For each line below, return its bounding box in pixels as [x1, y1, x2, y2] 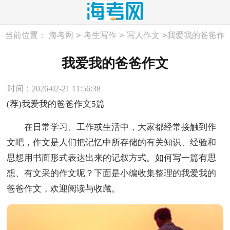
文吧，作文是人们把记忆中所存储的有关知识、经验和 [7, 138, 217, 147]
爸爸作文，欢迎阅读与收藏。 [7, 184, 121, 194]
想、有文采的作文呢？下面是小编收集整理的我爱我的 [7, 168, 217, 178]
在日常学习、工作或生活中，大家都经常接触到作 [7, 122, 217, 132]
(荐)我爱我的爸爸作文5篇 [7, 99, 105, 109]
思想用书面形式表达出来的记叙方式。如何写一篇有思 [7, 153, 217, 163]
